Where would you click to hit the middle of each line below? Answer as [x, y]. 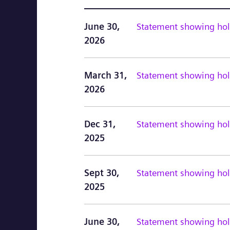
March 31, [106, 75]
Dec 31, [100, 124]
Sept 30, [102, 173]
